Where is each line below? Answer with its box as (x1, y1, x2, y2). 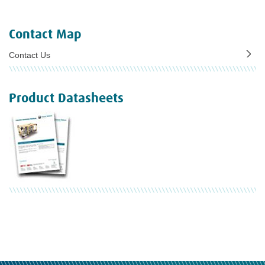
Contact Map (9, 28, 82, 41)
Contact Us (9, 50, 50, 60)
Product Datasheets (9, 92, 124, 105)
